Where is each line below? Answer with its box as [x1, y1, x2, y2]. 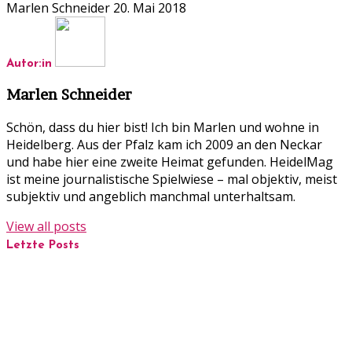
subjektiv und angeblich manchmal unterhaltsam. [6, 187, 295, 205]
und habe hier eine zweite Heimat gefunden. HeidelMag [6, 152, 333, 170]
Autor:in [6, 58, 52, 71]
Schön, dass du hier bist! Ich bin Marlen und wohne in [6, 118, 319, 136]
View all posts [6, 217, 86, 235]
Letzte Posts [6, 239, 79, 251]
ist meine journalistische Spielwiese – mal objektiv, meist [6, 170, 337, 188]
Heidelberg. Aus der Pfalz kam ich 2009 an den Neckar [6, 135, 322, 153]
